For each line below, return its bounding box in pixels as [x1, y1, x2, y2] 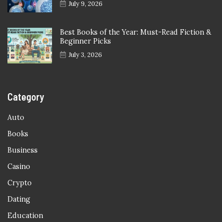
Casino [7, 162, 30, 171]
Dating [7, 195, 30, 204]
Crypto [7, 178, 32, 188]
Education [7, 211, 43, 221]
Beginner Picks [60, 37, 111, 46]
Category [7, 91, 44, 103]
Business [7, 146, 38, 155]
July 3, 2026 [68, 51, 102, 59]
